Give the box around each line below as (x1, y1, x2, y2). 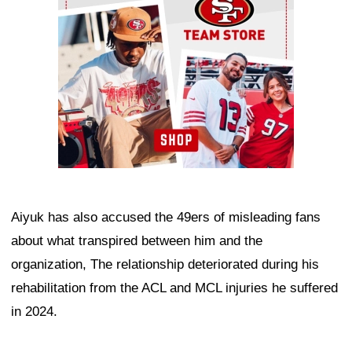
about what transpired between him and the (11, 233, 262, 248)
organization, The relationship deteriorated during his (11, 256, 319, 272)
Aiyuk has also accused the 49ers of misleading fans (11, 209, 321, 225)
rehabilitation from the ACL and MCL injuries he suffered (11, 280, 338, 295)
